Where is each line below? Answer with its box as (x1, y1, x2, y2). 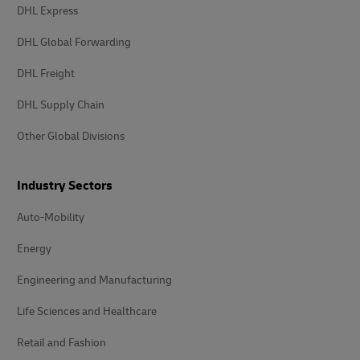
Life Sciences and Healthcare (17, 304, 157, 318)
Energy (17, 241, 51, 256)
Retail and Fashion (17, 335, 106, 350)
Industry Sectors (17, 177, 112, 194)
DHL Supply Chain (17, 97, 104, 112)
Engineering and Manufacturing (17, 272, 172, 287)
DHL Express (17, 3, 78, 18)
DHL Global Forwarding (17, 35, 131, 49)
